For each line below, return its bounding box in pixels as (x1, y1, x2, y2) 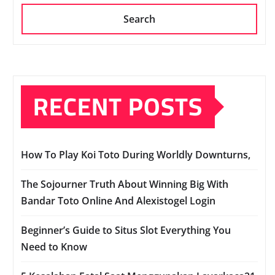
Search (123, 12, 155, 26)
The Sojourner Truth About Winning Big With (21, 177, 228, 192)
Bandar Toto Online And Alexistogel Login (21, 194, 215, 208)
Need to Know (21, 240, 87, 254)
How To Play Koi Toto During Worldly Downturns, (21, 148, 250, 162)
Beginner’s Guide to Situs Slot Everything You (21, 223, 231, 238)
